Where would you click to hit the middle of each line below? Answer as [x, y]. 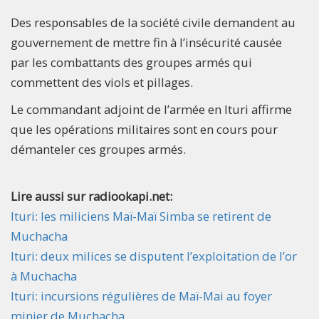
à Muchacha [44, 276]
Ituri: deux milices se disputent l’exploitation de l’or [154, 256]
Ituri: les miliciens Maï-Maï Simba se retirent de [141, 216]
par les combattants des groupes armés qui [131, 63]
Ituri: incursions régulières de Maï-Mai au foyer [141, 296]
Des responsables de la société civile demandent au [153, 23]
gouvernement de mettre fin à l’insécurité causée [146, 43]
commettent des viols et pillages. [102, 83]
